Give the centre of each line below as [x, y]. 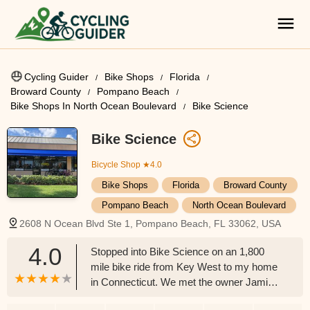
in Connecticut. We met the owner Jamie [182, 282]
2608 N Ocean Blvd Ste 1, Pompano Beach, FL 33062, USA [150, 224]
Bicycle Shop [116, 165]
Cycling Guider [56, 77]
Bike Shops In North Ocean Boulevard [93, 106]
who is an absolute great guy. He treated [181, 297]
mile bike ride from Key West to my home [184, 267]
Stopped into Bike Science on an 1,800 [177, 252]
